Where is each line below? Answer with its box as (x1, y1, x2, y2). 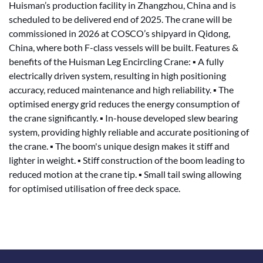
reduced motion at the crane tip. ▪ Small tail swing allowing (9, 168, 241, 180)
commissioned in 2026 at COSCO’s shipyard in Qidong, (9, 28, 230, 39)
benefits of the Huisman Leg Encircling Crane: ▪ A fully (9, 56, 224, 67)
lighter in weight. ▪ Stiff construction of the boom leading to (9, 154, 245, 166)
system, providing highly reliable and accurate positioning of (9, 126, 249, 137)
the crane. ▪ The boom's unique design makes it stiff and (9, 140, 230, 151)
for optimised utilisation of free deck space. (9, 183, 180, 194)
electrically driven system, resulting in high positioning (9, 70, 226, 81)
